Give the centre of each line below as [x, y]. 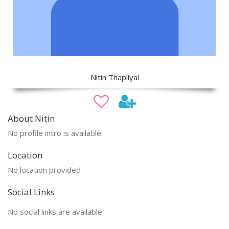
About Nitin [31, 118]
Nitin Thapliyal [114, 77]
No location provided [44, 169]
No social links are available [55, 211]
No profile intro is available [54, 133]
